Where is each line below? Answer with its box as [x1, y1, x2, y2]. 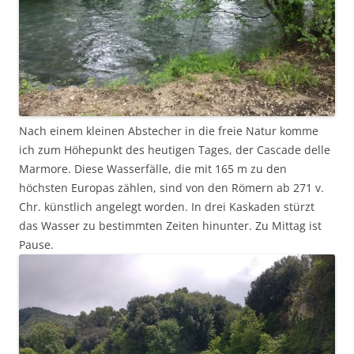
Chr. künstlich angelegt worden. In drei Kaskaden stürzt [19, 199, 314, 215]
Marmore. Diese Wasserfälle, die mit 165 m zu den [19, 161, 287, 177]
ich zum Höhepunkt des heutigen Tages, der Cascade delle [19, 142, 330, 158]
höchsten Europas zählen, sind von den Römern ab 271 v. [19, 180, 324, 196]
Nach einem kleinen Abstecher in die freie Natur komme [19, 123, 318, 139]
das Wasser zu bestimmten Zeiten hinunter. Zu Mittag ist [19, 218, 322, 234]
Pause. [19, 237, 54, 253]
